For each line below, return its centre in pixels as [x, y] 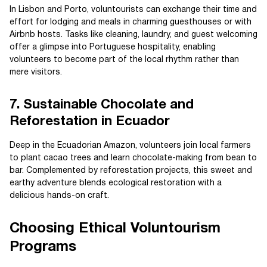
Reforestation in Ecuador [90, 122]
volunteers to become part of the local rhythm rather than [124, 60]
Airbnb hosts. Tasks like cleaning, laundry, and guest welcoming [133, 35]
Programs [43, 248]
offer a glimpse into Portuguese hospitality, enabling [113, 48]
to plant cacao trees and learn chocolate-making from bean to [133, 159]
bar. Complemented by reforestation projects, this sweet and [131, 171]
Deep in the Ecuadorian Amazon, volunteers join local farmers [130, 146]
